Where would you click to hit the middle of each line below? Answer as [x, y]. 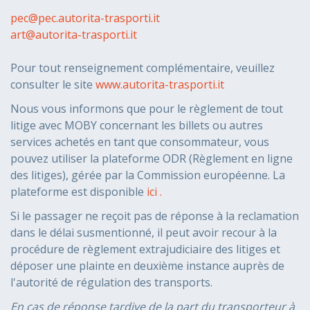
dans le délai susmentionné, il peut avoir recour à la [144, 232]
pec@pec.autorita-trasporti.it [85, 18]
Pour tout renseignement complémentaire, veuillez [143, 68]
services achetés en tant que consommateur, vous [140, 142]
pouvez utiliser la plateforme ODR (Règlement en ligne [152, 158]
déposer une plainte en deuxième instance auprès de [147, 266]
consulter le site [53, 84]
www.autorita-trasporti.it [160, 84]
